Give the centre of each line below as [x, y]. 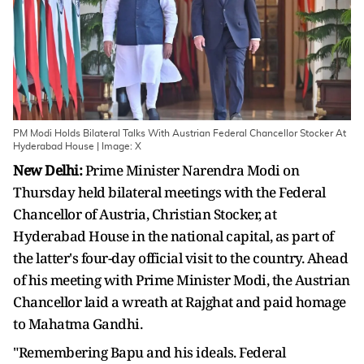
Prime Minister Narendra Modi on [192, 170]
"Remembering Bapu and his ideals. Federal [149, 352]
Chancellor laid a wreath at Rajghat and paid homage [180, 302]
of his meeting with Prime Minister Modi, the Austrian [182, 280]
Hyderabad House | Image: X [77, 146]
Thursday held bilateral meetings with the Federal [169, 192]
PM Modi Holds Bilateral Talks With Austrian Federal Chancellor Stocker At [180, 133]
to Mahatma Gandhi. [78, 324]
